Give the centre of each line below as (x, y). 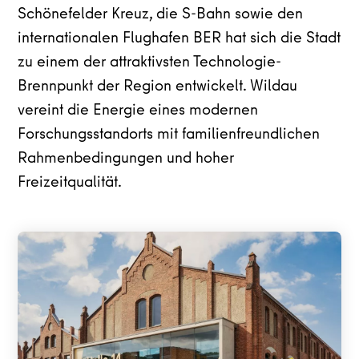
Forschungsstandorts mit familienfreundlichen (169, 135)
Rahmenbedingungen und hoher (126, 159)
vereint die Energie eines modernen (138, 111)
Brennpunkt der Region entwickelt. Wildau (158, 87)
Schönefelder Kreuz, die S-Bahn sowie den (161, 15)
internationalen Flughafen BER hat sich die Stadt (179, 39)
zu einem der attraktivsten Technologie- (150, 63)
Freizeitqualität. (70, 183)
